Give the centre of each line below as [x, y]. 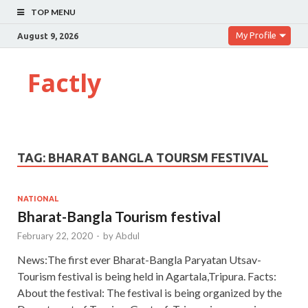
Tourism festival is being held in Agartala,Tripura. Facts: [147, 276]
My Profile [256, 35]
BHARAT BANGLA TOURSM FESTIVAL [158, 157]
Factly [64, 83]
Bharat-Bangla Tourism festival [119, 216]
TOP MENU [53, 12]
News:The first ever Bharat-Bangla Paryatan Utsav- [139, 259]
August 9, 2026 [48, 36]
